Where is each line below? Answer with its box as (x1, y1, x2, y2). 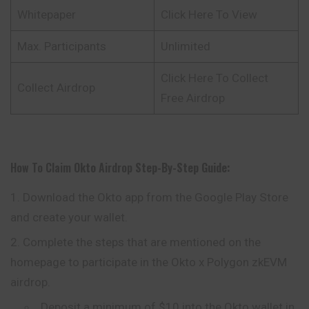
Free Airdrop (160, 90, 225, 105)
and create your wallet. (10, 210, 128, 224)
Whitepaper (17, 7, 76, 21)
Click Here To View (160, 7, 257, 21)
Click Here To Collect (160, 70, 268, 85)
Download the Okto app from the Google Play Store (23, 190, 288, 204)
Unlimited (160, 39, 210, 53)
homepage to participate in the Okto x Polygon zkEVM (10, 255, 287, 269)
